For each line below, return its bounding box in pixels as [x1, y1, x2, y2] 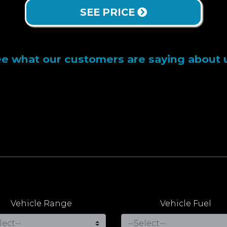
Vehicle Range [11, 199, 72, 209]
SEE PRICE [80, 6, 137, 19]
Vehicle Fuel [160, 199, 211, 209]
